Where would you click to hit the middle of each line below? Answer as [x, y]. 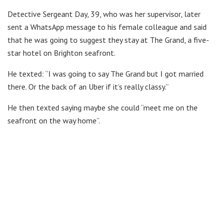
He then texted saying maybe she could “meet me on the [103, 107]
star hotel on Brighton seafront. [61, 53]
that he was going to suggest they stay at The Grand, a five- [108, 40]
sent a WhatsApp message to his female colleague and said [107, 27]
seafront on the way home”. [54, 120]
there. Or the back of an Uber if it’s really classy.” [88, 86]
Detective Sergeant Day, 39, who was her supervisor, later [104, 14]
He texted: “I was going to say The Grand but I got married [106, 73]
